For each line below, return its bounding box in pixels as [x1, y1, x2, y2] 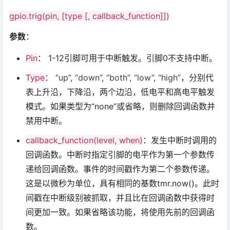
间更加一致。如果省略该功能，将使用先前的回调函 [26, 207, 215, 218]
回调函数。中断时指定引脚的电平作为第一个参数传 [26, 149, 215, 160]
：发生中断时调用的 [143, 135, 217, 146]
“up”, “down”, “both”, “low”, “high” [55, 72, 181, 83]
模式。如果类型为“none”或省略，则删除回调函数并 [26, 101, 215, 112]
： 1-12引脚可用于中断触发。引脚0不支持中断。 [37, 53, 217, 64]
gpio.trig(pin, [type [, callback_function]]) [9, 11, 169, 22]
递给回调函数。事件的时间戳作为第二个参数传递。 [26, 164, 215, 175]
